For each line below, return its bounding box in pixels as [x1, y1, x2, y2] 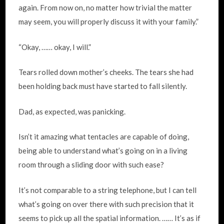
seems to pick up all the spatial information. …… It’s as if [18, 213, 201, 222]
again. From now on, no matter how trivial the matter [18, 3, 192, 12]
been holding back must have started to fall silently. [18, 81, 187, 90]
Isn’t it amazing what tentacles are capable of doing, [18, 132, 189, 141]
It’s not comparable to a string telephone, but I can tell [18, 185, 197, 194]
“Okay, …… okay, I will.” [18, 42, 91, 51]
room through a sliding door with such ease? [18, 160, 164, 169]
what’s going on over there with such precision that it [18, 199, 194, 208]
